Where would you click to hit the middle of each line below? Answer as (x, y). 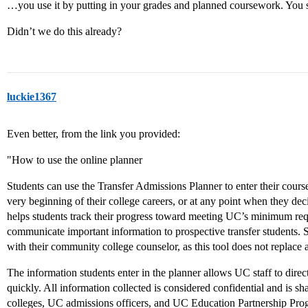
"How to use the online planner (75, 160)
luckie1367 (32, 97)
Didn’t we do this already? (64, 31)
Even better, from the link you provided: (93, 134)
